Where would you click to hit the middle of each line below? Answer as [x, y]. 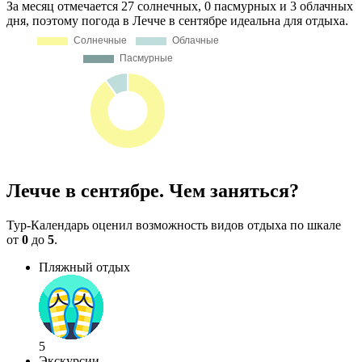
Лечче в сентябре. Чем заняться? [153, 190]
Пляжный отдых [84, 267]
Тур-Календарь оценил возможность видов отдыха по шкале [174, 225]
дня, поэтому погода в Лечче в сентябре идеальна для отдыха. [177, 21]
